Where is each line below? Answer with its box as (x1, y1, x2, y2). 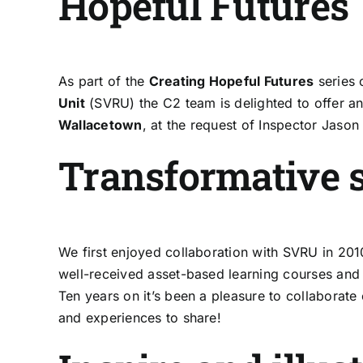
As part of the (58, 73, 149, 90)
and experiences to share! (58, 310, 221, 327)
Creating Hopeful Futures (148, 73, 314, 90)
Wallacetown (58, 117, 143, 134)
